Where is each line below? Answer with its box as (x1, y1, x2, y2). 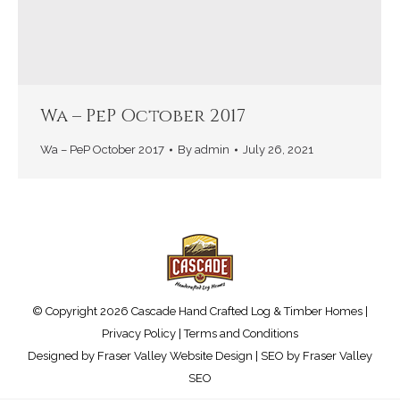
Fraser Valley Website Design (97, 349, 253, 363)
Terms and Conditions (184, 327, 298, 341)
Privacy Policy (102, 327, 176, 341)
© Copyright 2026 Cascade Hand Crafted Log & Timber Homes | (32, 304, 368, 319)
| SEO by (253, 349, 303, 363)
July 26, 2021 (243, 143, 313, 157)
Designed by (28, 349, 97, 363)
